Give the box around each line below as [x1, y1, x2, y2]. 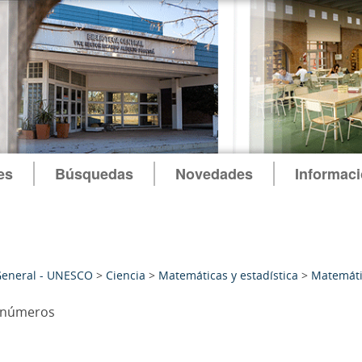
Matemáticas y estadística [158, 267, 298, 283]
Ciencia [106, 267, 145, 283]
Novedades [175, 163, 253, 184]
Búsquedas [54, 163, 133, 184]
